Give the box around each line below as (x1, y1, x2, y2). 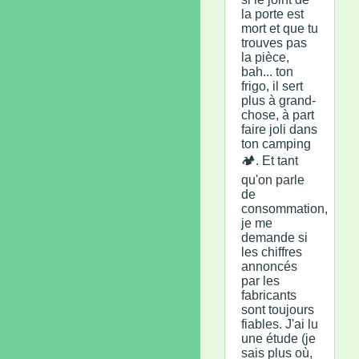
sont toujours (241, 302, 314, 317)
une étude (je (241, 331, 316, 345)
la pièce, (241, 50, 289, 64)
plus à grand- (241, 93, 316, 107)
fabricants (241, 288, 296, 302)
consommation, (241, 201, 328, 216)
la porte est (241, 6, 304, 21)
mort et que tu (241, 21, 318, 35)
